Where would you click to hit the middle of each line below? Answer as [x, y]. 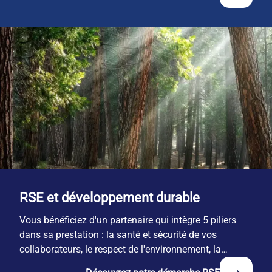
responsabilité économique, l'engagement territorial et [134, 263]
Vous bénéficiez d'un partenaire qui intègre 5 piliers [128, 220]
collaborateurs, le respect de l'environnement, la [120, 249]
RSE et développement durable [110, 197]
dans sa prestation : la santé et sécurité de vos [118, 234]
